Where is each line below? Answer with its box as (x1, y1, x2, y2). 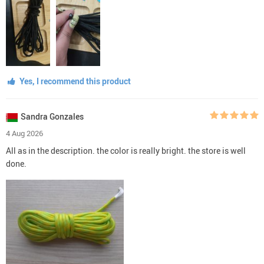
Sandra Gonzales (21, 110, 84, 122)
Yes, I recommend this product (17, 75, 131, 87)
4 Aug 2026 (6, 127, 43, 138)
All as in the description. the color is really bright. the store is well (6, 144, 246, 156)
